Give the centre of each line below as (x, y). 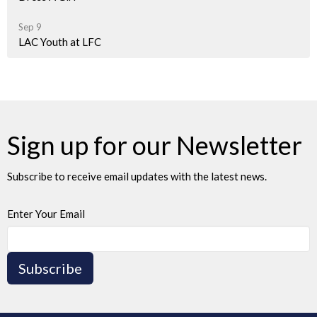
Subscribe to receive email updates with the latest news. (137, 177)
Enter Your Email (46, 214)
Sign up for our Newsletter (155, 145)
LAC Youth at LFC (60, 42)
